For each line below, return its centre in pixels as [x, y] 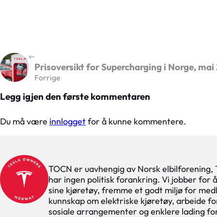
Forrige [47, 77]
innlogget [68, 121]
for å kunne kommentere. [136, 121]
